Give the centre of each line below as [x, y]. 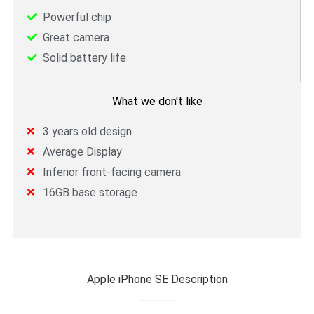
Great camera [76, 37]
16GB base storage [90, 192]
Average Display [83, 151]
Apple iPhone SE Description [157, 279]
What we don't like [157, 101]
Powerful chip [77, 17]
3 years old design [88, 131]
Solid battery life [85, 57]
